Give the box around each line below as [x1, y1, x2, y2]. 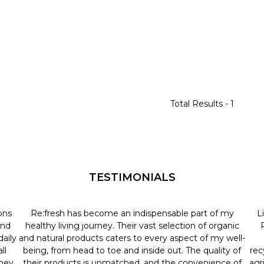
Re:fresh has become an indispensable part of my [30, 207, 234, 219]
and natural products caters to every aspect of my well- [19, 232, 245, 243]
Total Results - [170, 98, 230, 109]
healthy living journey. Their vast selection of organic [25, 220, 239, 231]
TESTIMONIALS [88, 170, 176, 184]
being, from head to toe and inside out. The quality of [23, 245, 241, 256]
